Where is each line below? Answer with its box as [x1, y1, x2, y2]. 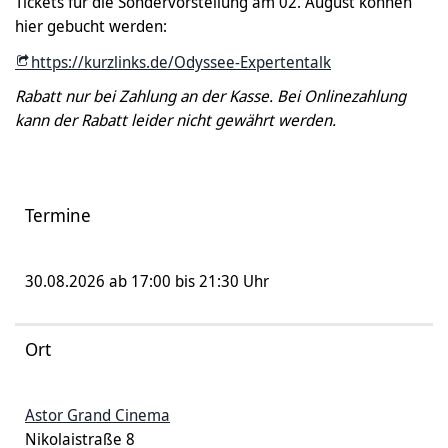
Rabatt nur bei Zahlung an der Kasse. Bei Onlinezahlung [15, 85, 406, 108]
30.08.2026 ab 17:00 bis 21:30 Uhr [25, 270, 269, 293]
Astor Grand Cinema [25, 404, 170, 427]
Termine [25, 203, 91, 228]
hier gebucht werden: [15, 15, 167, 38]
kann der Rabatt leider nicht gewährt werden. [15, 109, 336, 132]
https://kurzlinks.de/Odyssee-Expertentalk [31, 51, 331, 74]
